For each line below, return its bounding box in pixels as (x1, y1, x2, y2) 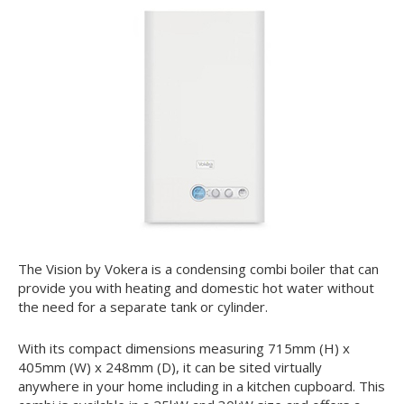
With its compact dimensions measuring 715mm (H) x (18, 338, 350, 357)
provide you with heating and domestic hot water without (18, 278, 374, 297)
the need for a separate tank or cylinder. (18, 297, 268, 316)
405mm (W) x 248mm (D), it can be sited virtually (18, 357, 322, 376)
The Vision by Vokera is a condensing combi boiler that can (18, 259, 379, 278)
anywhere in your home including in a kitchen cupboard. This (18, 376, 385, 395)
